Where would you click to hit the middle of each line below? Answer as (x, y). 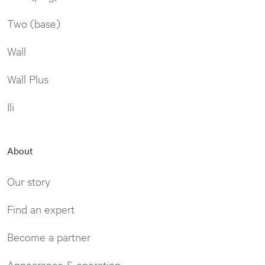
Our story (29, 181)
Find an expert (41, 209)
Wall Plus (28, 78)
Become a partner (49, 236)
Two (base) (34, 23)
